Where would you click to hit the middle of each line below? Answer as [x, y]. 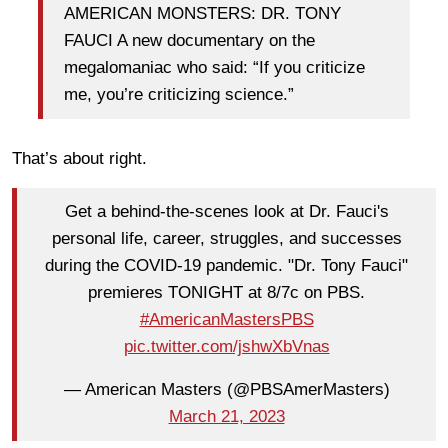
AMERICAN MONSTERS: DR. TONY [202, 14]
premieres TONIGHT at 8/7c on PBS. [226, 293]
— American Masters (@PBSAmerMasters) [226, 390]
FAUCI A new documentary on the [189, 41]
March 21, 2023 [226, 417]
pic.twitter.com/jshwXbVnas [226, 347]
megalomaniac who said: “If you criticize [214, 68]
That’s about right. [79, 158]
